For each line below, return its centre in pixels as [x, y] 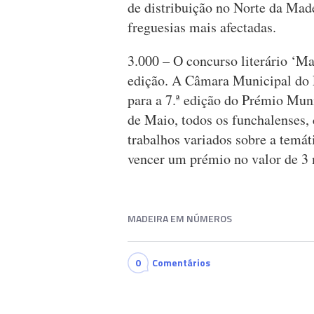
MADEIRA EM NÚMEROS [180, 219]
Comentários [181, 263]
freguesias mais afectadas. [202, 27]
